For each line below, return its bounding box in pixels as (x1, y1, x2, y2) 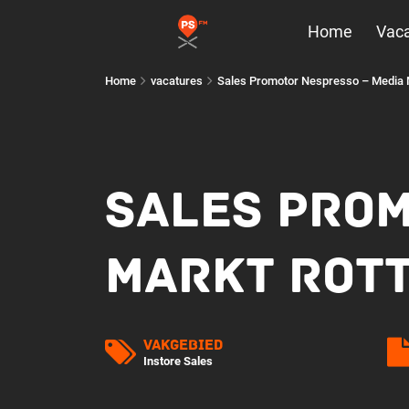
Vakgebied (142, 336, 223, 354)
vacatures (151, 74, 203, 88)
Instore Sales (142, 354, 213, 368)
